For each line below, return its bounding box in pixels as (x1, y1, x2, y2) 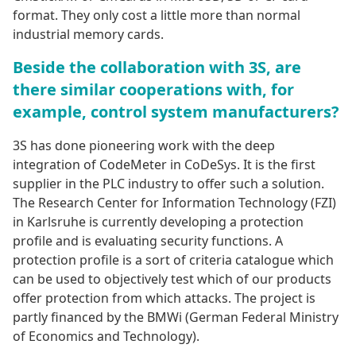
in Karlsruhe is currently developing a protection (13, 213, 304, 231)
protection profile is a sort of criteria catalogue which (13, 251, 334, 269)
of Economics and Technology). (13, 327, 199, 346)
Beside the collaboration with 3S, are (13, 56, 301, 79)
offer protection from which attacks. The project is (13, 289, 315, 308)
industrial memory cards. (13, 25, 164, 44)
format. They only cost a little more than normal (13, 6, 300, 25)
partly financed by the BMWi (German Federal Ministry (13, 308, 339, 327)
